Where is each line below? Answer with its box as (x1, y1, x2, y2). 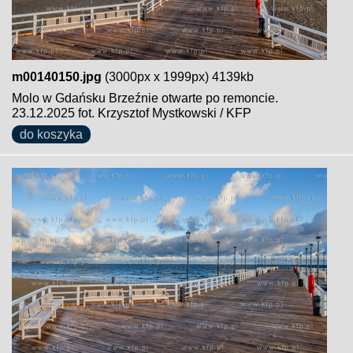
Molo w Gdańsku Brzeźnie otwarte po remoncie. (12, 91, 278, 105)
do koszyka (20, 128, 83, 141)
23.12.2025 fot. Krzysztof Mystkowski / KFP (12, 106, 251, 120)
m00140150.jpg (12, 70, 102, 84)
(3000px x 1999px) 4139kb (102, 70, 254, 84)
